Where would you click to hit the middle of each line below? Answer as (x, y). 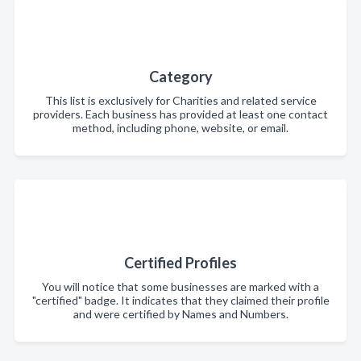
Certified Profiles (180, 263)
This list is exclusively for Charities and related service (180, 100)
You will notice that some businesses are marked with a (180, 286)
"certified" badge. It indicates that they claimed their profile (180, 300)
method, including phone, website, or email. (180, 128)
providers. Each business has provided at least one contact (180, 114)
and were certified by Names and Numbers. (180, 314)
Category (180, 77)
